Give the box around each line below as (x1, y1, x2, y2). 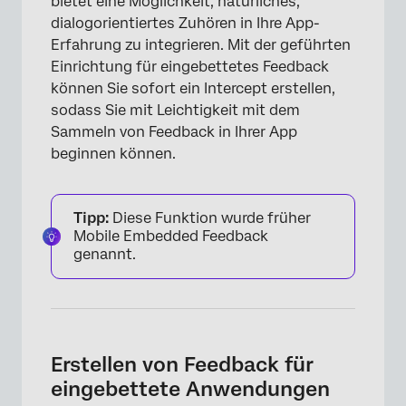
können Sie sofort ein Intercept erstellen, (51, 80, 335, 97)
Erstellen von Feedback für (51, 353, 314, 376)
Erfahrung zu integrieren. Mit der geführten (51, 36, 351, 53)
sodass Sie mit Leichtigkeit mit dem (51, 101, 300, 119)
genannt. (73, 246, 136, 263)
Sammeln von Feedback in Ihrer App (51, 123, 297, 140)
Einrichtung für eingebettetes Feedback (51, 58, 329, 75)
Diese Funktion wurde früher (109, 209, 311, 227)
